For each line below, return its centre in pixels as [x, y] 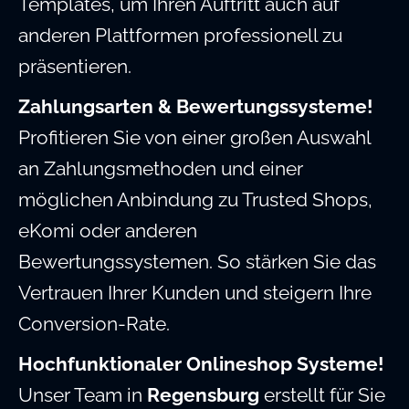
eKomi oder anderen [108, 231]
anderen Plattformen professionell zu [180, 36]
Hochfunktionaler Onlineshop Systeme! [201, 364]
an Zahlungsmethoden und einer [161, 169]
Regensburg [203, 395]
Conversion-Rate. [94, 324]
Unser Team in [83, 395]
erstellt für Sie [322, 395]
